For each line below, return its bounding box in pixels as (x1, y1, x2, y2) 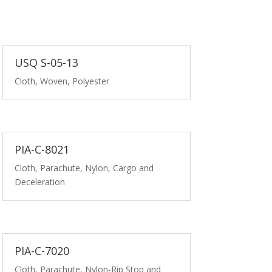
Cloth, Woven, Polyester (15, 75, 110, 87)
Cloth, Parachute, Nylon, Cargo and (15, 162, 154, 174)
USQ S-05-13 (15, 55, 79, 70)
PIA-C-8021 (15, 142, 70, 157)
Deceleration (15, 176, 66, 188)
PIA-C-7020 (15, 243, 70, 258)
